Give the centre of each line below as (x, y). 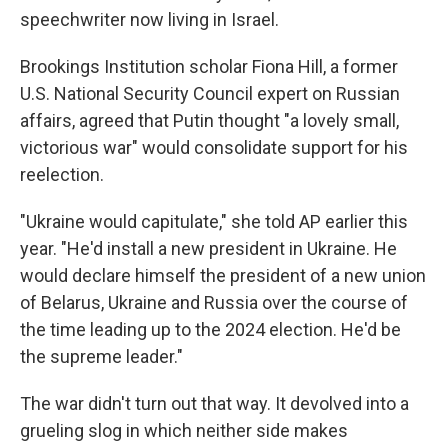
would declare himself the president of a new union (223, 276)
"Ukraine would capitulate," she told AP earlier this (214, 222)
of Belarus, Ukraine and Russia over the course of (214, 303)
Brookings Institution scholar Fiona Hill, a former (209, 67)
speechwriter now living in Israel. (149, 20)
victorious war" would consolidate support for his (214, 148)
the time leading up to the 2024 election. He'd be (210, 330)
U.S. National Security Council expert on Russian (210, 94)
